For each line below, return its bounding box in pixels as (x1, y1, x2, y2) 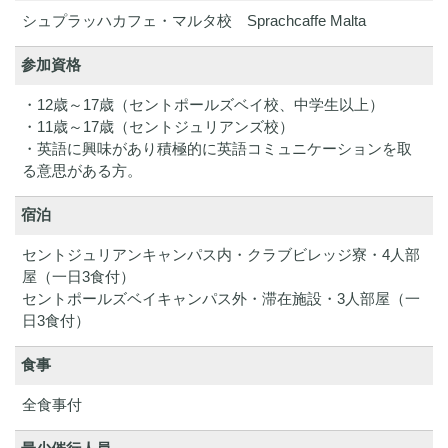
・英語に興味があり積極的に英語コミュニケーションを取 (22, 139, 412, 157)
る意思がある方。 (22, 161, 142, 179)
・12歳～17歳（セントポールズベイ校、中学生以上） (22, 95, 384, 113)
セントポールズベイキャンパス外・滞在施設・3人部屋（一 (22, 289, 420, 307)
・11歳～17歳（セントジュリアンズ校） (22, 117, 294, 135)
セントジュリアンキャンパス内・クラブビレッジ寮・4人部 (22, 245, 420, 263)
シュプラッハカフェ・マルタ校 (22, 11, 232, 29)
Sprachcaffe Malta (232, 11, 366, 29)
